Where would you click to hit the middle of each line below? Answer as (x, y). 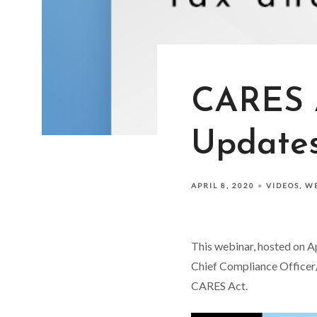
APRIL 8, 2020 (223, 185)
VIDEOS (282, 185)
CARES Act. (219, 286)
